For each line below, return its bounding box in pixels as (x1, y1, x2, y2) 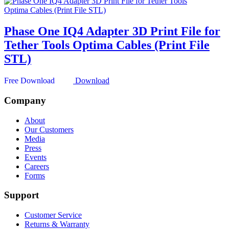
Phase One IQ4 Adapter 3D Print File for (4, 25, 220, 38)
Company (4, 95, 46, 106)
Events (25, 152, 47, 162)
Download (75, 76, 109, 85)
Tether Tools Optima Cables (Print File (4, 38, 210, 52)
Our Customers (25, 125, 74, 134)
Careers (25, 162, 49, 171)
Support (4, 190, 39, 201)
